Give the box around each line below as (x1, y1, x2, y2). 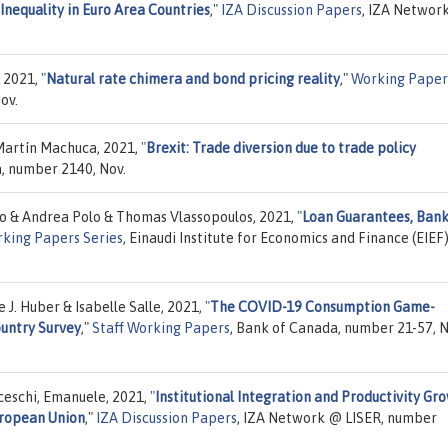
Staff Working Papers (92, 319, 230, 336)
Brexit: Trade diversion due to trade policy (146, 139, 416, 156)
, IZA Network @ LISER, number (237, 409, 437, 426)
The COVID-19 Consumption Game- (210, 298, 435, 315)
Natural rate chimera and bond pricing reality (46, 70, 340, 87)
